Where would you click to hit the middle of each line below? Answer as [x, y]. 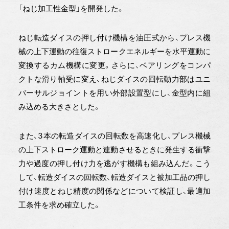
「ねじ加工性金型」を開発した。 [71, 8]
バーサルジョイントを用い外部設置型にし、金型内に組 [114, 93]
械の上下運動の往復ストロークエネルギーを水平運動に [114, 51]
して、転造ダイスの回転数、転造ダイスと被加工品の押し [114, 177]
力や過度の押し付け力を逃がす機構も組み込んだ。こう [114, 163]
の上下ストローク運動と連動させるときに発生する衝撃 [114, 149]
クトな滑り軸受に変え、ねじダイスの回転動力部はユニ [114, 79]
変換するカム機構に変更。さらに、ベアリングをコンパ [114, 65]
